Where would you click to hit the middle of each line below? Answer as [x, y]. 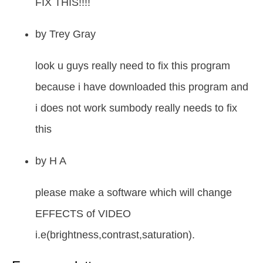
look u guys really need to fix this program [133, 66]
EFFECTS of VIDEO [83, 214]
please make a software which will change [134, 193]
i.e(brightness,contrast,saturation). [115, 235]
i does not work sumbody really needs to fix [136, 108]
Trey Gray [73, 34]
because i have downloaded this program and [142, 87]
